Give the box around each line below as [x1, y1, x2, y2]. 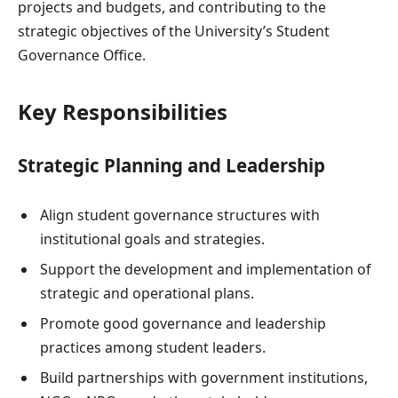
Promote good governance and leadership [40, 313, 326, 333]
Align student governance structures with [40, 204, 320, 225]
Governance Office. [18, 45, 146, 66]
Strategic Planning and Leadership [18, 152, 325, 178]
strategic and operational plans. [40, 283, 254, 303]
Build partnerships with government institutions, [40, 367, 368, 387]
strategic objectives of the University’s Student [18, 21, 330, 42]
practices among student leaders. [40, 337, 266, 357]
